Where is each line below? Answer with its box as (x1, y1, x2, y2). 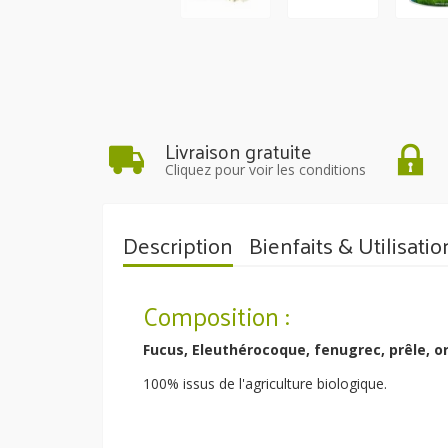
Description (123, 223, 233, 265)
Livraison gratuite (164, 132, 311, 169)
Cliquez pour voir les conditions (164, 159, 366, 179)
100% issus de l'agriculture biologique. (143, 373, 387, 393)
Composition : (143, 292, 289, 338)
